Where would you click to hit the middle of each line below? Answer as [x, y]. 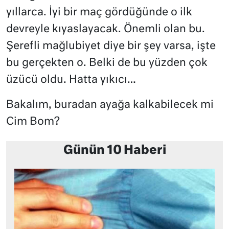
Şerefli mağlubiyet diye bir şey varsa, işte [111, 46]
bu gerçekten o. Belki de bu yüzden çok [107, 63]
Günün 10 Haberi [114, 150]
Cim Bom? [33, 122]
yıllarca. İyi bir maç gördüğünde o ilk [99, 12]
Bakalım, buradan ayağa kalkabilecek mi [110, 105]
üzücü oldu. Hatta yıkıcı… [71, 80]
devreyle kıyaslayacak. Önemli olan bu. [106, 29]
